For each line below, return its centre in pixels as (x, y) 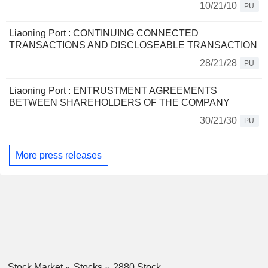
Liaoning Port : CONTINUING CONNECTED (104, 33)
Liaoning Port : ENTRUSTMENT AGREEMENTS (113, 91)
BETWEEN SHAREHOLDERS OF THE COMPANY (119, 103)
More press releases (59, 155)
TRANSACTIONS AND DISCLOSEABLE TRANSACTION (133, 45)
